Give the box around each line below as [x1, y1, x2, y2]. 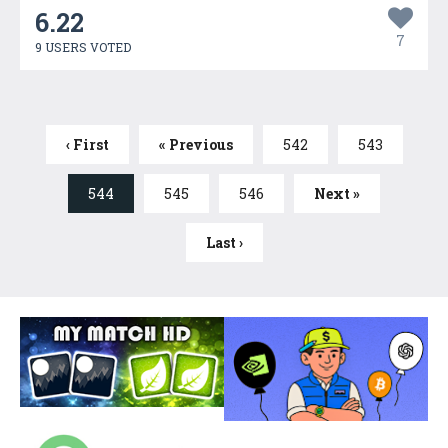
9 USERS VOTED [35, 39, 131, 55]
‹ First [65, 135, 109, 154]
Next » [314, 184, 360, 203]
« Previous [158, 135, 233, 154]
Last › [205, 233, 243, 252]
